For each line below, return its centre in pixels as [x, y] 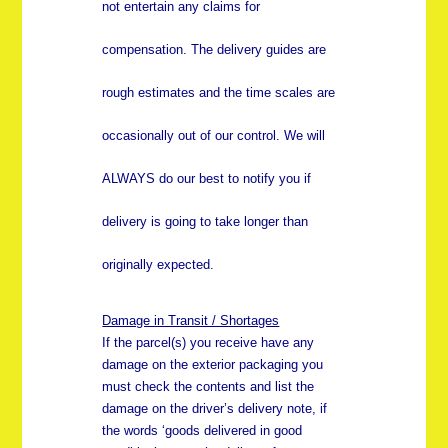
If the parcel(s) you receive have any [208, 343]
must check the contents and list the [208, 387]
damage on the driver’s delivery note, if [215, 409]
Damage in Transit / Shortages [191, 321]
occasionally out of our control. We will [214, 136]
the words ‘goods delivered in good [202, 431]
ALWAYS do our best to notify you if [207, 179]
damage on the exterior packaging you [213, 365]
